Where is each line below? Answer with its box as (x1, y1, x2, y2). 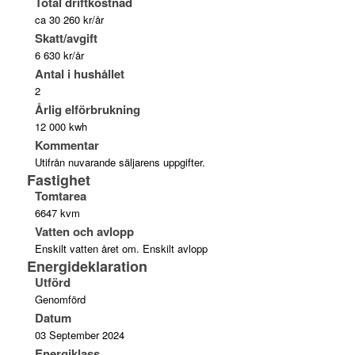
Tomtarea (34, 186, 86, 204)
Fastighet (26, 169, 90, 190)
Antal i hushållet (34, 64, 124, 82)
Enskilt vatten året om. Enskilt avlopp (34, 240, 208, 256)
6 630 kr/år (34, 47, 84, 63)
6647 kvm (34, 204, 80, 220)
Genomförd (34, 291, 86, 307)
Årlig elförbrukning (34, 100, 140, 118)
